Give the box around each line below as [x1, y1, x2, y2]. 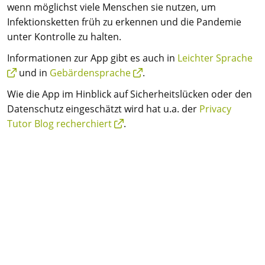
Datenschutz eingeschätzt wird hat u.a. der [7, 102, 199, 116]
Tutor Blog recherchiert [7, 117, 112, 131]
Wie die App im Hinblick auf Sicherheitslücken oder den [7, 88, 252, 101]
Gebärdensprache [50, 66, 131, 80]
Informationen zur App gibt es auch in [7, 51, 177, 65]
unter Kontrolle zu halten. [7, 30, 121, 43]
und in [17, 66, 50, 80]
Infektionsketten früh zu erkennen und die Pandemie [7, 15, 241, 28]
